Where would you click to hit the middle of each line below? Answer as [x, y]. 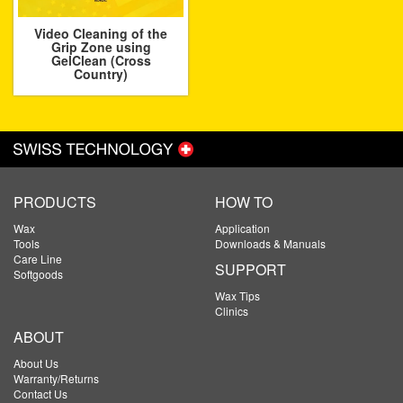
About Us [36, 363]
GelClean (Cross [101, 60]
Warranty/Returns [56, 378]
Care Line [38, 258]
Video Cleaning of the [101, 33]
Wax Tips [237, 295]
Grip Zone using [101, 46]
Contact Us [40, 393]
